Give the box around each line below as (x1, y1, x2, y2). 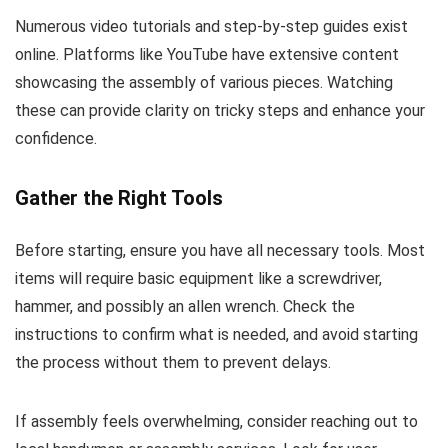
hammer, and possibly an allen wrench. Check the (15, 296, 355, 316)
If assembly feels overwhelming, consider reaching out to (15, 411, 418, 431)
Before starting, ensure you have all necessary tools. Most (15, 240, 425, 260)
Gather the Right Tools (15, 185, 223, 210)
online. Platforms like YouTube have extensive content (15, 44, 399, 64)
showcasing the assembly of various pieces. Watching (15, 72, 393, 92)
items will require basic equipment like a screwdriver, (15, 268, 382, 288)
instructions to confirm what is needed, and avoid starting (15, 324, 418, 344)
